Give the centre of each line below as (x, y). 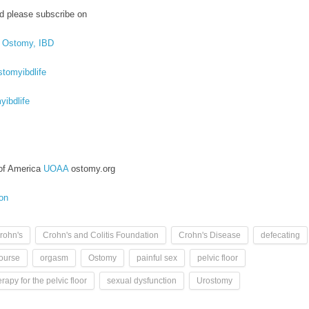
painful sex (157, 258)
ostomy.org (92, 168)
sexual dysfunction (142, 280)
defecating (280, 235)
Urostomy (215, 280)
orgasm (54, 258)
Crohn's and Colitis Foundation (101, 235)
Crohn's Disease (210, 235)
